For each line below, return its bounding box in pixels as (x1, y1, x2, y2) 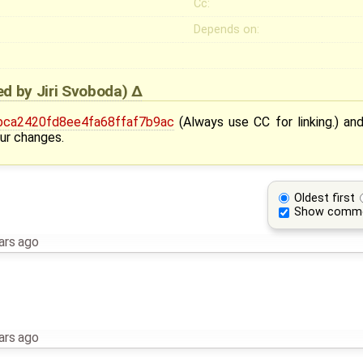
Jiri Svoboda (36, 81, 122, 100)
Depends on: (194, 22, 260, 36)
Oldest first (294, 190, 356, 205)
